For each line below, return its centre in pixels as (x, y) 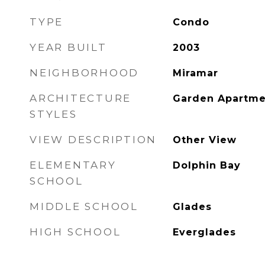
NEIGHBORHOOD (84, 73)
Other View (204, 140)
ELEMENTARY (73, 165)
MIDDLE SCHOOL (84, 206)
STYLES (54, 114)
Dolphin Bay (206, 165)
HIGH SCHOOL (75, 232)
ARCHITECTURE (80, 98)
